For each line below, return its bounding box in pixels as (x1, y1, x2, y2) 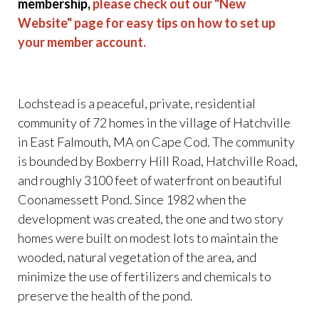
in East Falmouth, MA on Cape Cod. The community (18, 134, 295, 150)
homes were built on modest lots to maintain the (18, 230, 278, 246)
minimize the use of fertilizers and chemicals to (18, 268, 271, 284)
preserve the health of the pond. (18, 288, 193, 303)
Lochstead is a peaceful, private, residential (18, 95, 256, 111)
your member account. (18, 34, 146, 50)
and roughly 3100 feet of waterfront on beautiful (18, 172, 282, 188)
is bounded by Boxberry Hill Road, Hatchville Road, (18, 153, 298, 169)
